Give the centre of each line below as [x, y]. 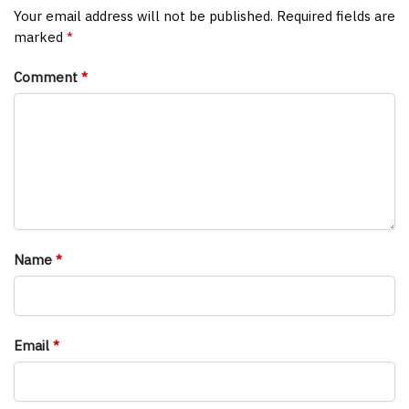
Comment [47, 78]
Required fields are [336, 16]
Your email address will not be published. [143, 16]
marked [40, 37]
